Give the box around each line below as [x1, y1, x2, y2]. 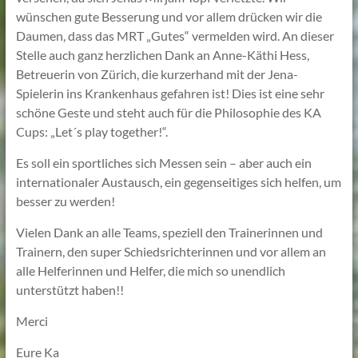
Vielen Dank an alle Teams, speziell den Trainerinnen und [15, 224, 323, 240]
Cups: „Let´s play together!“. [15, 123, 168, 139]
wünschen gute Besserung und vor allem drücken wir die [15, 8, 322, 24]
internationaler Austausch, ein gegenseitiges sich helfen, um [15, 173, 341, 189]
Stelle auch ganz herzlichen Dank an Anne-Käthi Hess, [15, 46, 309, 62]
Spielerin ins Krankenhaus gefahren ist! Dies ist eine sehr [15, 85, 324, 101]
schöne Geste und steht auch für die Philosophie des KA [15, 104, 321, 120]
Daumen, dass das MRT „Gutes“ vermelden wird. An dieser [15, 27, 334, 43]
